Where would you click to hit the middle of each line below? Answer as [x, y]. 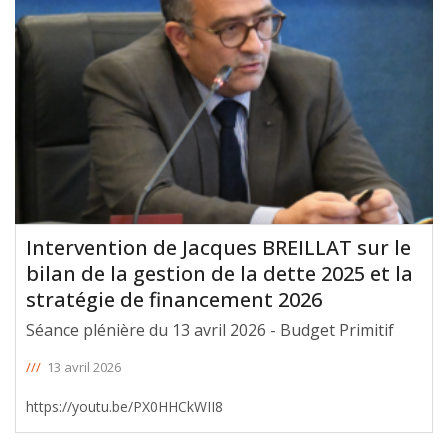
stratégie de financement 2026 [174, 299]
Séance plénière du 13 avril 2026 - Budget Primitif [210, 329]
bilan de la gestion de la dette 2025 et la [219, 273]
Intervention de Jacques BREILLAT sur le [218, 247]
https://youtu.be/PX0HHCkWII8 [124, 406]
